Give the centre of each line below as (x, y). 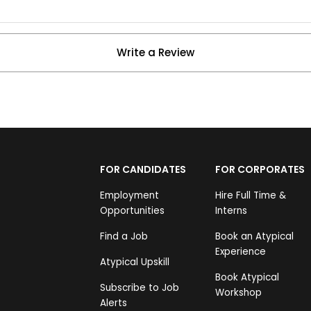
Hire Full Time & (251, 196)
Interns (232, 211)
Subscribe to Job (140, 288)
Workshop (239, 293)
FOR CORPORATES (260, 170)
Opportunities (132, 211)
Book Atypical (247, 278)
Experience (241, 252)
